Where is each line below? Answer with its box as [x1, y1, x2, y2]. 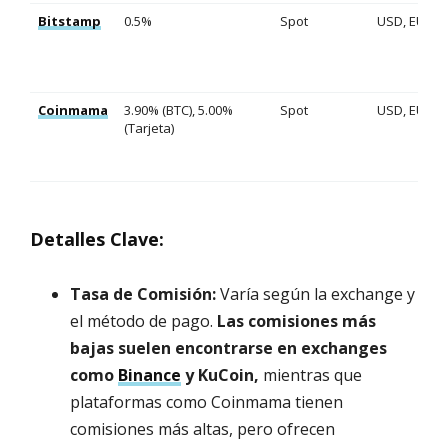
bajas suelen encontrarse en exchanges [70, 337, 387, 360]
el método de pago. [70, 310, 217, 333]
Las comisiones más [217, 310, 376, 333]
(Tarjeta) [124, 119, 174, 138]
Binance [118, 364, 181, 387]
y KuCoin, [181, 364, 259, 387]
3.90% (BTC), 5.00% [124, 101, 233, 120]
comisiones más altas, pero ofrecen [70, 418, 335, 441]
